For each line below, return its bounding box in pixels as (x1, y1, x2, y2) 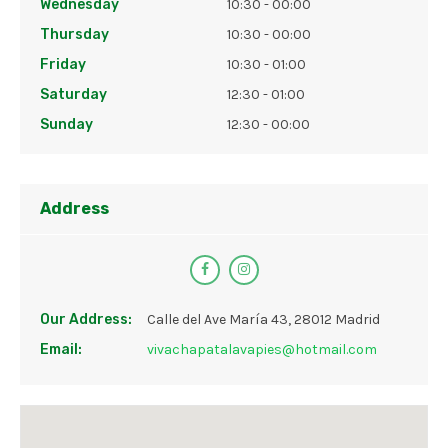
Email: (40, 341, 82, 359)
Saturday (40, 86, 107, 104)
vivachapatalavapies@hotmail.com (147, 341, 377, 359)
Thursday (40, 26, 109, 44)
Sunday (40, 116, 93, 134)
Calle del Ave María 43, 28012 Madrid (147, 311, 380, 329)
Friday (40, 56, 86, 74)
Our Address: (40, 311, 132, 329)
